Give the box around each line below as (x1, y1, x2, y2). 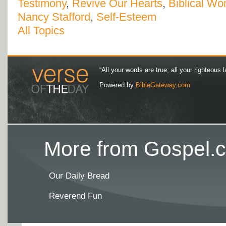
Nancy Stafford (18, 11, 90, 24)
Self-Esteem (96, 11, 156, 24)
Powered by (99, 81, 136, 89)
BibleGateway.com (136, 81, 190, 89)
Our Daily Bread (49, 171, 109, 181)
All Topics (18, 24, 65, 37)
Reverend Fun (49, 191, 102, 201)
